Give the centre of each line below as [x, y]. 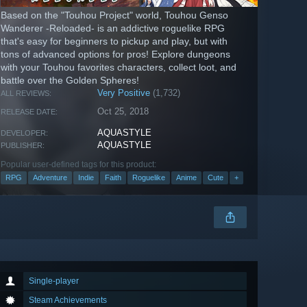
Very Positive [124, 93]
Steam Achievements [68, 300]
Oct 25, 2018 [123, 112]
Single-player [54, 281]
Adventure [50, 178]
